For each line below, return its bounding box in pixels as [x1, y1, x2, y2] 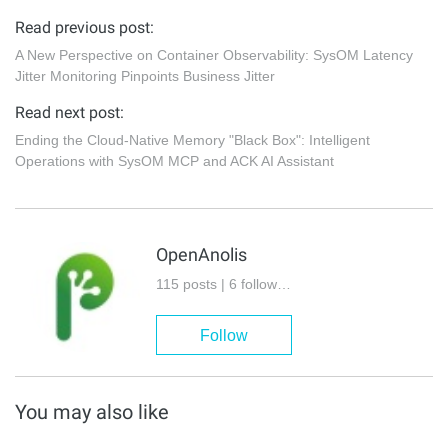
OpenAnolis [156, 244, 247, 266]
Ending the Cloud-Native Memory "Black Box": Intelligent [15, 132, 370, 149]
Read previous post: [15, 18, 154, 38]
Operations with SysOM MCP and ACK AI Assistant [15, 153, 334, 170]
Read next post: [15, 103, 124, 123]
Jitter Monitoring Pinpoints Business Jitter [15, 68, 275, 85]
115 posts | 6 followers [277, 276, 291, 293]
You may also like [15, 400, 169, 425]
